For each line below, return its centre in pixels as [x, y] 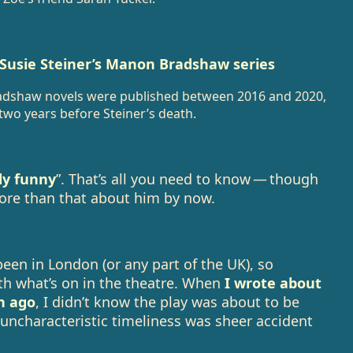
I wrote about [273, 283]
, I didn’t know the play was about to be [167, 302]
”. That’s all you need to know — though [187, 179]
